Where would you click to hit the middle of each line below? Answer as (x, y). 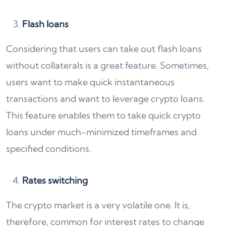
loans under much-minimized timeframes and (101, 132)
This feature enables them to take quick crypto (103, 116)
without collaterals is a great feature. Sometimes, (107, 66)
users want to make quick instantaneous (90, 82)
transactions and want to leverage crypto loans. (105, 99)
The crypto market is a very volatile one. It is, (98, 205)
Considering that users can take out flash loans (104, 49)
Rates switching (55, 181)
